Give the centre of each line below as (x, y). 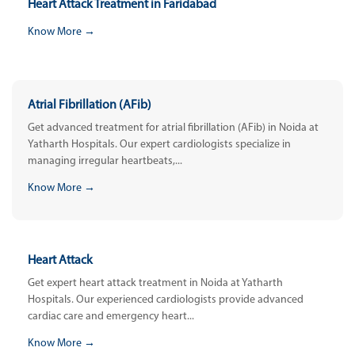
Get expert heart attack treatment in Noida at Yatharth (155, 284)
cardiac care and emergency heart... (111, 317)
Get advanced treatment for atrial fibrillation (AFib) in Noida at (173, 128)
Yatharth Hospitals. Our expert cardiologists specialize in (159, 144)
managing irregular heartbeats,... (105, 161)
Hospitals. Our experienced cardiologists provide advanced (166, 300)
